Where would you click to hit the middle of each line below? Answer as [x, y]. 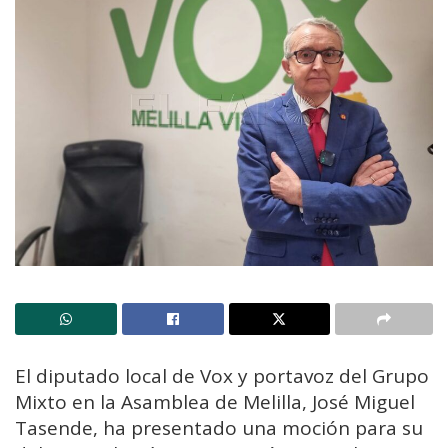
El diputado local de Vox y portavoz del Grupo [222, 376]
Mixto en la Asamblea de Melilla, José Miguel [215, 402]
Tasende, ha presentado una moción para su [219, 428]
